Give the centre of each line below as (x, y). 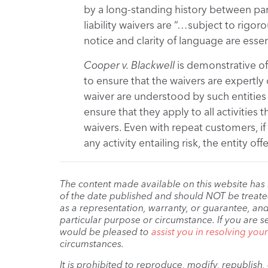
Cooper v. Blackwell (129, 65)
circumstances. (92, 243)
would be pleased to (105, 232)
